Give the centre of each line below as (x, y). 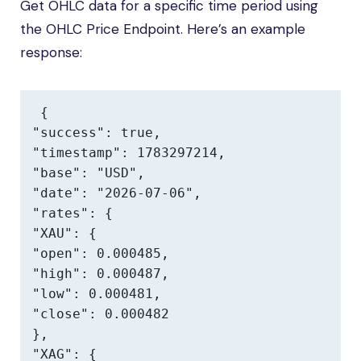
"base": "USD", (89, 173)
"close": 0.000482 (101, 314)
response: (51, 52)
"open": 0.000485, (101, 253)
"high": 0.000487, (101, 274)
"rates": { (73, 213)
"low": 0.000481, (97, 294)
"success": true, (97, 133)
